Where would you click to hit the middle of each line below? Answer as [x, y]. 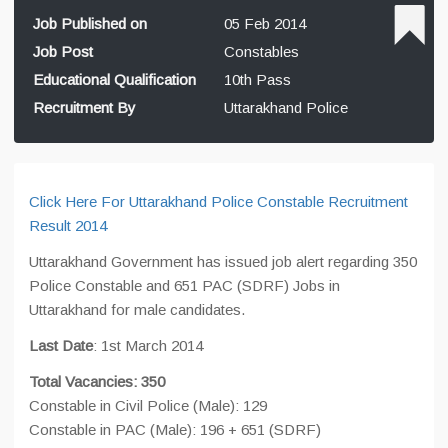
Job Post [63, 51]
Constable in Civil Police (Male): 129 [148, 405]
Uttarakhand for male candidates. [137, 309]
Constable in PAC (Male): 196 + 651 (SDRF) [175, 429]
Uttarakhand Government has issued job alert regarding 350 [223, 261]
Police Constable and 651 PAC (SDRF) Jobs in [184, 285]
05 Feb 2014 [265, 23]
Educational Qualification [114, 79]
